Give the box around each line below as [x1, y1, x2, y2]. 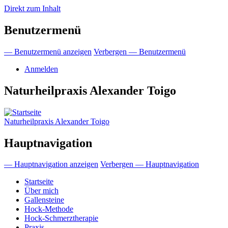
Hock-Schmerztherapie [24, 214, 98, 223]
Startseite [24, 177, 53, 186]
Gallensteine [24, 195, 64, 205]
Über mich [24, 186, 59, 195]
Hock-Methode [24, 205, 73, 214]
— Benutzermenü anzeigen [4, 47, 92, 56]
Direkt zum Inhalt [4, 4, 61, 13]
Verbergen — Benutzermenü [94, 47, 186, 56]
